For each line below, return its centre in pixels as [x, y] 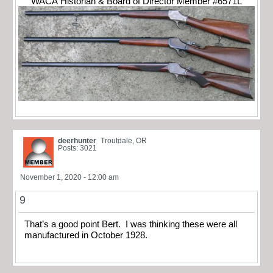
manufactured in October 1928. [86, 236]
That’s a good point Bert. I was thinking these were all [131, 225]
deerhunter [77, 141]
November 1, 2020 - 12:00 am [69, 178]
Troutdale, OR [124, 141]
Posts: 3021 [77, 148]
